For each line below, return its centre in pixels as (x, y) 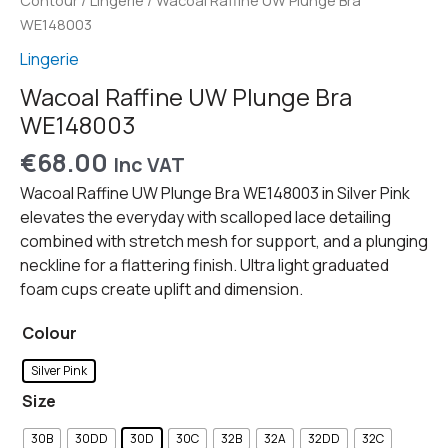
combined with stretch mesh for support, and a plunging (224, 241)
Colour (49, 333)
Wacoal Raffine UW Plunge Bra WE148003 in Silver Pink (215, 193)
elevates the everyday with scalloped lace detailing (205, 217)
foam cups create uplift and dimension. (161, 289)
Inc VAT (149, 164)
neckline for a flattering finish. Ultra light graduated (204, 265)
